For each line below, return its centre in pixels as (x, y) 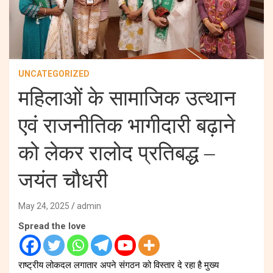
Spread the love (52, 226)
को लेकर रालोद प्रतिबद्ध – (117, 153)
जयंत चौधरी (63, 180)
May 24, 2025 (44, 206)
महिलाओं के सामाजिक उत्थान (127, 98)
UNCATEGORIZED (54, 73)
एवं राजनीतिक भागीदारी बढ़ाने (127, 126)
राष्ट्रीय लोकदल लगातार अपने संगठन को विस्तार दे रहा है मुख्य (119, 265)
